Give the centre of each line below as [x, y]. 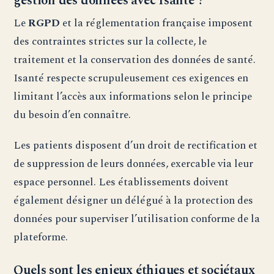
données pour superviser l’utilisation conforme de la [137, 218]
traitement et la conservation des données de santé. [135, 59]
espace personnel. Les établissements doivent [121, 182]
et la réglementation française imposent [157, 23]
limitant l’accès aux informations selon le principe [133, 96]
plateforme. [41, 237]
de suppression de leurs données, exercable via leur [134, 163]
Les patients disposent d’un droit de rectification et [136, 145]
